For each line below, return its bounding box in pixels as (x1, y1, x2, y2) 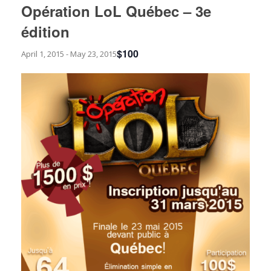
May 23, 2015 (70, 48, 117, 60)
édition (21, 21, 70, 42)
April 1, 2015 (21, 48, 64, 60)
